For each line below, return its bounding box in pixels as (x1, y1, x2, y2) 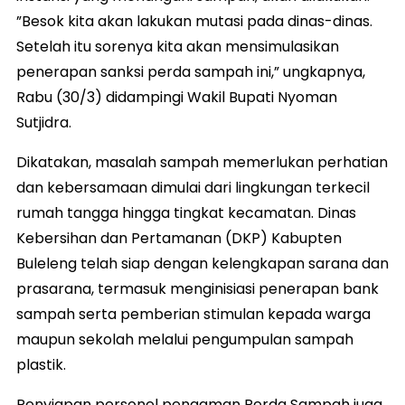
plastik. (16, 354, 66, 376)
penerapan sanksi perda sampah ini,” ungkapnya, (16, 61, 365, 83)
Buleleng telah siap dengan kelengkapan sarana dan (16, 253, 389, 275)
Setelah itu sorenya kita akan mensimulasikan (16, 36, 339, 58)
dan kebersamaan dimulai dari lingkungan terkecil (16, 177, 370, 199)
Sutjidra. (16, 112, 71, 134)
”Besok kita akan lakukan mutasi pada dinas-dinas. (16, 11, 372, 33)
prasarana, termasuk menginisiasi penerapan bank (16, 278, 379, 300)
